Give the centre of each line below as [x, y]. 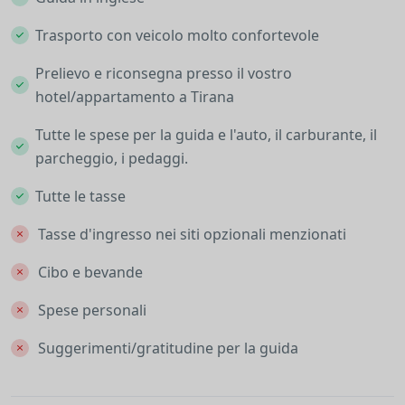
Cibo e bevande [90, 272]
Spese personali [92, 310]
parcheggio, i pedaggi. [112, 158]
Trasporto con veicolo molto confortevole [177, 35]
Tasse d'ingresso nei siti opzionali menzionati [192, 234]
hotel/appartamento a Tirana [135, 97]
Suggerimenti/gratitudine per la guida [168, 348]
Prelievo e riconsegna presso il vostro [164, 73]
